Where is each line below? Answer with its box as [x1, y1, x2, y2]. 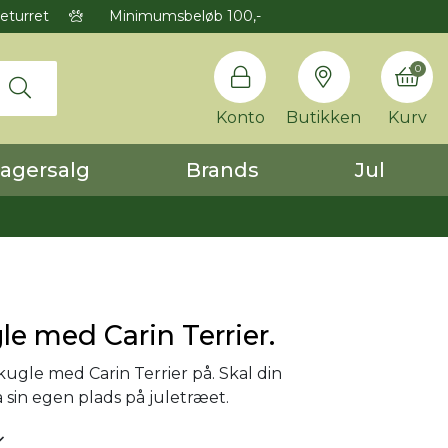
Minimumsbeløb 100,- [104, 7, 261, 25]
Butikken [286, 107, 361, 127]
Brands [186, 158, 259, 182]
